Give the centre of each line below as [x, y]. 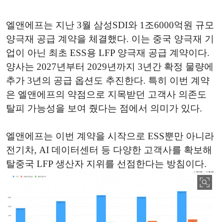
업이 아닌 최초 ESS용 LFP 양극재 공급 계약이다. [108, 53]
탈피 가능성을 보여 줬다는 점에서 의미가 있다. [104, 109]
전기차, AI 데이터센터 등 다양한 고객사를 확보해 [109, 150]
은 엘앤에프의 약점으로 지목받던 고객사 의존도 [106, 95]
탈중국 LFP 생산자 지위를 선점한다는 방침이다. [106, 164]
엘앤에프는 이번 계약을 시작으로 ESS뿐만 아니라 [110, 136]
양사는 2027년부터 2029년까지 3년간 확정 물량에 [110, 67]
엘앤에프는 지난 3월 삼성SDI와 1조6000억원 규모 [110, 25]
